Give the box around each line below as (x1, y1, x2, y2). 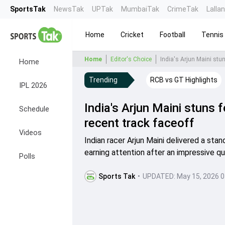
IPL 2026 (19, 81, 47, 90)
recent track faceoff (84, 116, 194, 130)
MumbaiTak (121, 5, 159, 13)
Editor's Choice (110, 56, 152, 63)
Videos (19, 129, 42, 137)
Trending (89, 76, 118, 84)
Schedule (19, 105, 49, 114)
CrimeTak (167, 5, 198, 13)
